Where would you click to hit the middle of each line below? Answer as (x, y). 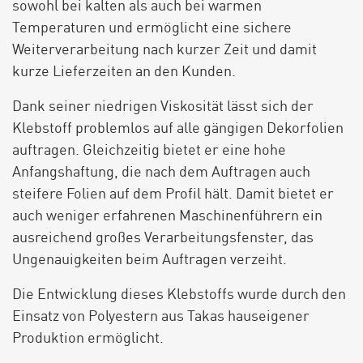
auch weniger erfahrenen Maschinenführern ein (167, 216)
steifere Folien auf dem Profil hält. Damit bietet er (173, 194)
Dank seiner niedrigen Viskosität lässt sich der (163, 107)
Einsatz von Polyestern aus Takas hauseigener (161, 317)
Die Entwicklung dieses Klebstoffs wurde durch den (179, 295)
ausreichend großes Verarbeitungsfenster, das (163, 238)
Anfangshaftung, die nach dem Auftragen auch (161, 173)
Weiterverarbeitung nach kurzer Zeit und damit (164, 50)
